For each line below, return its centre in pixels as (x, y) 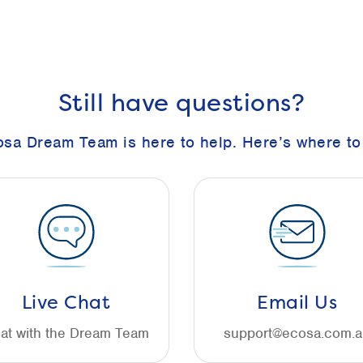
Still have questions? (181, 103)
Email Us (297, 302)
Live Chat (66, 302)
